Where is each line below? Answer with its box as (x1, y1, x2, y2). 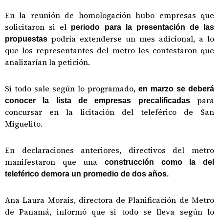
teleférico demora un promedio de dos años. (5, 170, 171, 178)
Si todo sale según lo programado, (5, 83, 138, 94)
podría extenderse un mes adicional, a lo (51, 33, 214, 44)
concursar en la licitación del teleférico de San (5, 107, 214, 117)
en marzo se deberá (138, 85, 214, 93)
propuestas (5, 35, 51, 43)
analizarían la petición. (5, 57, 90, 67)
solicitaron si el (5, 22, 67, 32)
